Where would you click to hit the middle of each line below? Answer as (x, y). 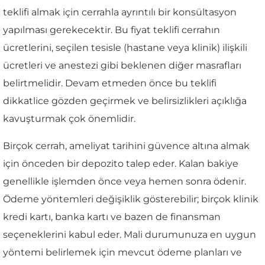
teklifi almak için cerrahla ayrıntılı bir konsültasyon (120, 12)
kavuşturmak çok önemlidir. (69, 118)
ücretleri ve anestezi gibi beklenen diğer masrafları (122, 65)
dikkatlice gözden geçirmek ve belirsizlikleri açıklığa (125, 101)
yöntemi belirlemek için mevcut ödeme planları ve (122, 252)
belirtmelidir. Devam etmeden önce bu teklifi (110, 83)
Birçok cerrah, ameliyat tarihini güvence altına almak (126, 146)
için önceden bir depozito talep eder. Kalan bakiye (121, 163)
